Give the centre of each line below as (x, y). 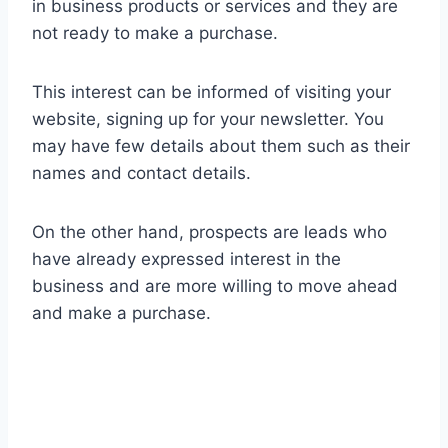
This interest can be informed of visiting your (211, 91)
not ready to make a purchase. (155, 32)
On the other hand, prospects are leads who (209, 231)
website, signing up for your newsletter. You (208, 118)
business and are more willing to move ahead (215, 285)
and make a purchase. (121, 312)
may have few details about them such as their (221, 145)
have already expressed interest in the (186, 258)
